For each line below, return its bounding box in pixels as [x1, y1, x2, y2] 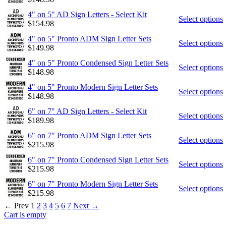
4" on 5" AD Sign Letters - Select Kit [28, 10, 147, 19]
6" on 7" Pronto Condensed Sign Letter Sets [28, 155, 168, 164]
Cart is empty [4, 210, 46, 219]
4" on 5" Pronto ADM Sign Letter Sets [28, 34, 151, 43]
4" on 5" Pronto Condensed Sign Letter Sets [28, 58, 168, 67]
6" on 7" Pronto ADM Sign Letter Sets [28, 131, 151, 140]
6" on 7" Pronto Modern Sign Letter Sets [28, 179, 158, 188]
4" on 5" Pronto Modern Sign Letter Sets [28, 82, 158, 91]
